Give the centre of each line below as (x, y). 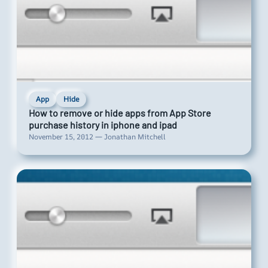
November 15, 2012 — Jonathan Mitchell (97, 136)
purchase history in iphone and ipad (103, 124)
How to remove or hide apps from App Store (120, 112)
